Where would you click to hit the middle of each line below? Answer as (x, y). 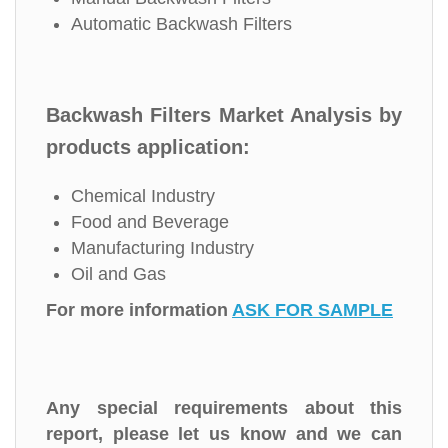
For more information (139, 310)
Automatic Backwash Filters (181, 24)
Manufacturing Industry (162, 248)
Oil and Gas (118, 274)
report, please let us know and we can (224, 434)
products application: (148, 147)
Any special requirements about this (224, 408)
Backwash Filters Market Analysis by (224, 115)
